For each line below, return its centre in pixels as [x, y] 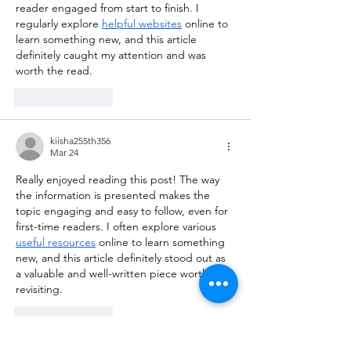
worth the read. [54, 71]
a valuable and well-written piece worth [114, 274]
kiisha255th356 [80, 141]
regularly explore [59, 24]
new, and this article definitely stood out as [122, 258]
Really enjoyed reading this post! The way [119, 180]
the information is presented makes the [114, 195]
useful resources [56, 242]
